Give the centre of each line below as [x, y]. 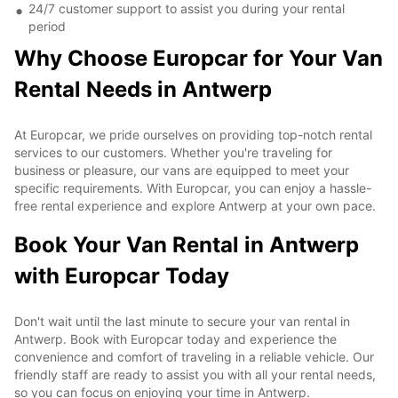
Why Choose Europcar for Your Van [199, 58]
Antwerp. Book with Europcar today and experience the [175, 338]
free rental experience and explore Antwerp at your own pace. [195, 205]
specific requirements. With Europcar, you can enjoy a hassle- [193, 187]
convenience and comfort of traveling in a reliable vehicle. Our [194, 356]
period [47, 26]
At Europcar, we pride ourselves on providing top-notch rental [193, 134]
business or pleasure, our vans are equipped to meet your [182, 170]
